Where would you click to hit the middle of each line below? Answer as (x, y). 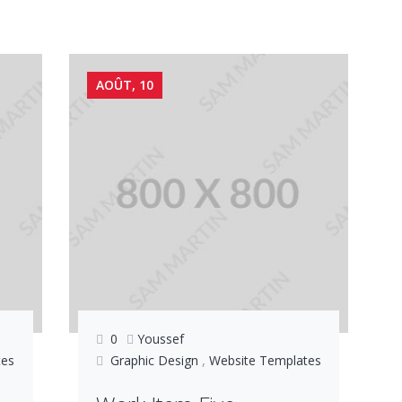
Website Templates (265, 361)
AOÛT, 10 (124, 85)
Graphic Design (154, 361)
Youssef (160, 339)
